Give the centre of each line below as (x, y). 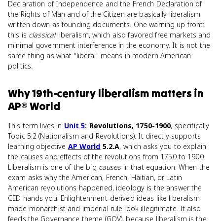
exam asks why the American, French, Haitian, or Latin (95, 177)
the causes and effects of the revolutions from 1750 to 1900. (107, 157)
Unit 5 (74, 126)
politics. (20, 66)
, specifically (190, 126)
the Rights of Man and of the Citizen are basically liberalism (104, 14)
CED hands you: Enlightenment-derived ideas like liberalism (104, 198)
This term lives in (36, 126)
